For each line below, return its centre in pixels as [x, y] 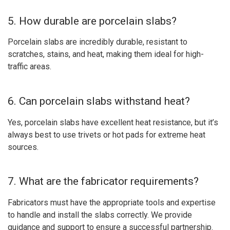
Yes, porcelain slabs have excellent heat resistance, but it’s [113, 122]
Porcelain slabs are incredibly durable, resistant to [98, 42]
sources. [23, 147]
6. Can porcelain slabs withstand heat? [99, 101]
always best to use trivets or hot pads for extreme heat [107, 135]
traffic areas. [30, 67]
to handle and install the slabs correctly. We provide [100, 215]
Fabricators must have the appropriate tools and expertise [112, 202]
